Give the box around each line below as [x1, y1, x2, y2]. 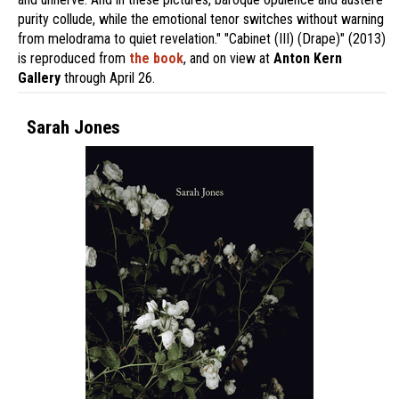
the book [129, 50, 183, 67]
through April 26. [61, 69, 155, 86]
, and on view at [183, 50, 273, 67]
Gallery [18, 69, 61, 86]
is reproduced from [18, 50, 129, 67]
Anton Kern [273, 50, 342, 67]
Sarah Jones [27, 117, 120, 138]
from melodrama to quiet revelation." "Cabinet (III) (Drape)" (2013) [18, 30, 386, 47]
